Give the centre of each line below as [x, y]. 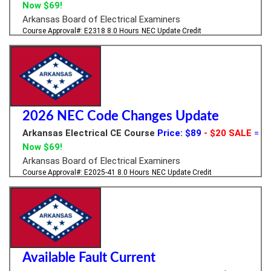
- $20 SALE [227, 133]
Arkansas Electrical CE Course [89, 133]
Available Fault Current [89, 257]
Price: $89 [179, 133]
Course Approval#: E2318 [65, 31]
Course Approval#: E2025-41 [70, 172]
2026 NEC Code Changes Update [121, 116]
